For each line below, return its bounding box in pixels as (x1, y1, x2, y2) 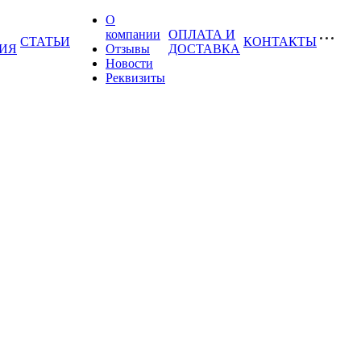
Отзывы (106, 42, 150, 56)
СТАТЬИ (20, 35, 70, 48)
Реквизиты (106, 71, 165, 85)
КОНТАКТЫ (243, 35, 317, 48)
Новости (106, 56, 153, 70)
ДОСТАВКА (168, 42, 240, 56)
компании (106, 27, 160, 41)
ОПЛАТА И (168, 27, 235, 41)
